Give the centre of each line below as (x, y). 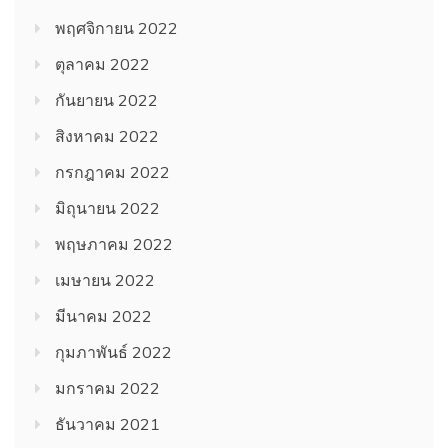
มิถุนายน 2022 (107, 207)
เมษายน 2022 (105, 279)
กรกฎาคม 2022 (112, 171)
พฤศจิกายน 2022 (116, 27)
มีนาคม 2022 (103, 315)
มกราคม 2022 (107, 387)
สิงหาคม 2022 (107, 135)
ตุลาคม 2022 (102, 63)
